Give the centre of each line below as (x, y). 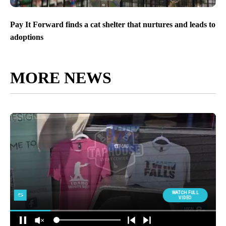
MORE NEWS (61, 78)
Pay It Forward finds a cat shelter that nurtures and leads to (113, 25)
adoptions (27, 37)
